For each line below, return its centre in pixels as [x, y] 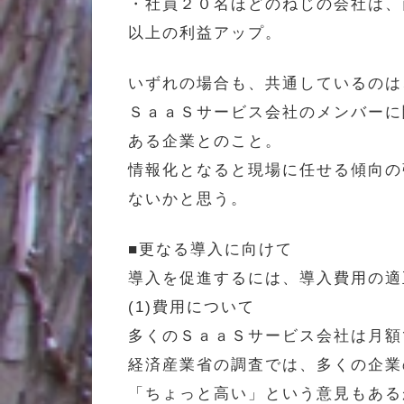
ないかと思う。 [188, 198]
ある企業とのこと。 [205, 141]
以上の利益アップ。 [205, 32]
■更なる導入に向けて [211, 249]
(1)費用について [192, 307]
